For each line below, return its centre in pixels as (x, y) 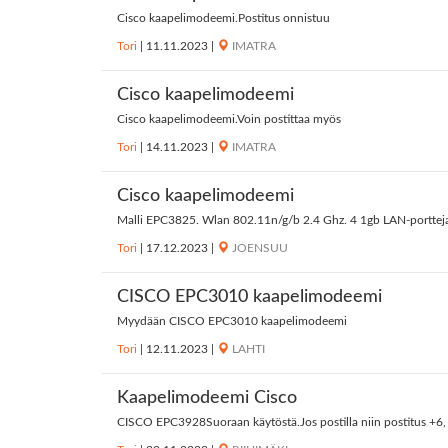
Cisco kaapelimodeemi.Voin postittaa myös (229, 119)
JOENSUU (260, 248)
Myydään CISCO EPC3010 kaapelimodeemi (232, 321)
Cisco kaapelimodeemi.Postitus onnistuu (223, 18)
